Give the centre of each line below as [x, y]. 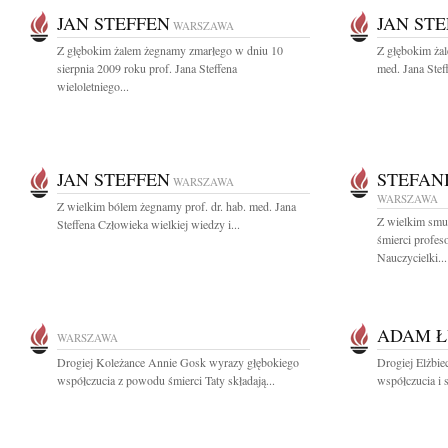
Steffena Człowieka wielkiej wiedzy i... [148, 224]
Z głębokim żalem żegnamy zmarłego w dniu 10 [170, 50]
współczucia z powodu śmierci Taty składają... [166, 380]
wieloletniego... [93, 86]
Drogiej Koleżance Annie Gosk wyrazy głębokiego [178, 362]
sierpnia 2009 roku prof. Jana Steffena [147, 68]
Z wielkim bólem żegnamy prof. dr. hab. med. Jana [176, 206]
